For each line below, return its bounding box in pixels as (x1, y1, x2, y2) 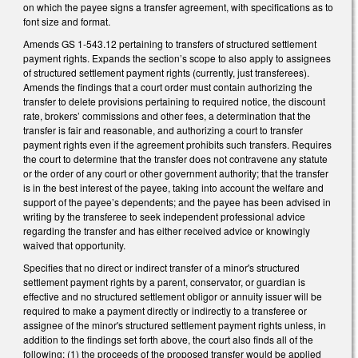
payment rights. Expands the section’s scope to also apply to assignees (23, 50, 331, 65)
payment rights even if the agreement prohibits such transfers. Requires (23, 137, 332, 151)
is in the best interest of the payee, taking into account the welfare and (23, 180, 324, 194)
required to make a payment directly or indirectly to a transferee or (23, 303, 307, 317)
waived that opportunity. (23, 237, 130, 252)
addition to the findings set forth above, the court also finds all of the (23, 332, 313, 346)
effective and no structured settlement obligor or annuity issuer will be (23, 288, 322, 303)
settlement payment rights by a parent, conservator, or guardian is (23, 274, 305, 288)
